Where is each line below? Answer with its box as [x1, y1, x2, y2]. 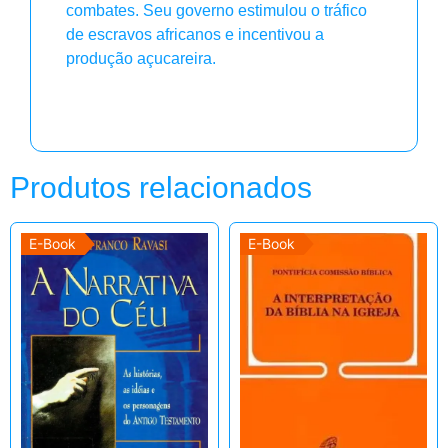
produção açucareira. [66, 50, 216, 68]
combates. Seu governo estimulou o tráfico [66, 2, 367, 20]
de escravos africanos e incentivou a [66, 26, 324, 44]
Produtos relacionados [10, 170, 312, 204]
